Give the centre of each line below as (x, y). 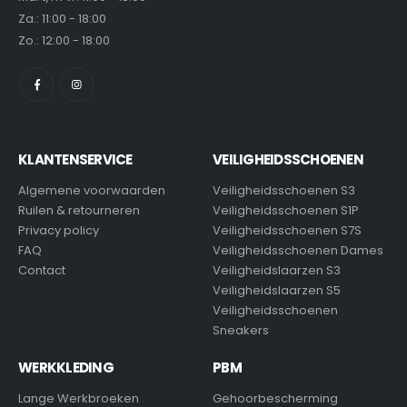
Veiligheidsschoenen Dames (298, 250)
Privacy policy (59, 230)
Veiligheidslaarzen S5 (277, 290)
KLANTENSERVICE (75, 159)
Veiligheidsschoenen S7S (287, 230)
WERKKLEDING (66, 367)
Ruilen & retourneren (79, 210)
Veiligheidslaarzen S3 (277, 270)
